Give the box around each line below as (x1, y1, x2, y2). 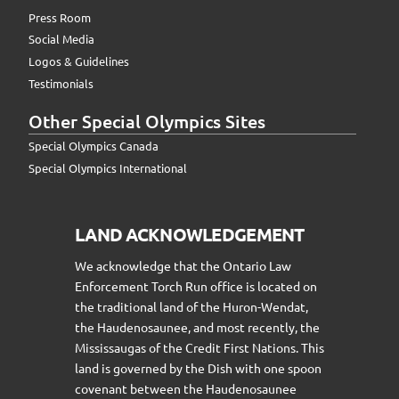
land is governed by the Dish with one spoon (75, 360, 322, 377)
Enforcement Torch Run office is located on (75, 278, 317, 295)
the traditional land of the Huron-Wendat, (75, 298, 308, 315)
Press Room (28, 9, 91, 25)
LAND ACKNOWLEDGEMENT (75, 222, 305, 246)
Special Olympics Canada (28, 137, 159, 153)
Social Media (28, 31, 94, 47)
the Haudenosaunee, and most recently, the (75, 319, 320, 336)
